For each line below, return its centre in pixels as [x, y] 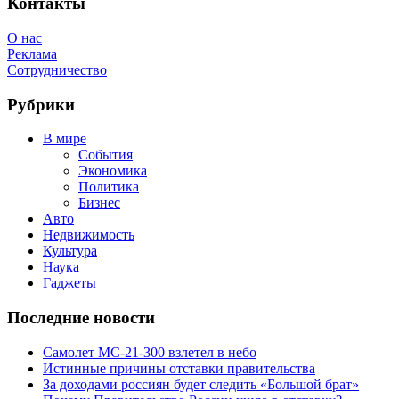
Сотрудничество [57, 69]
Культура [70, 251]
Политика [109, 187]
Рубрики [41, 104]
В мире [65, 139]
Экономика [113, 171]
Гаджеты [69, 283]
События [106, 155]
